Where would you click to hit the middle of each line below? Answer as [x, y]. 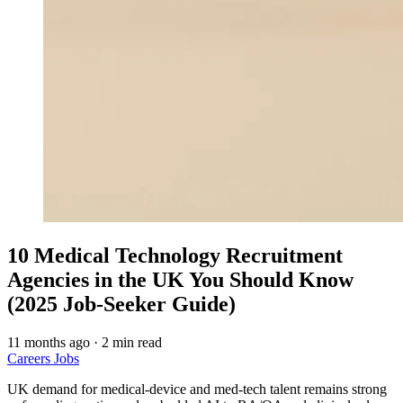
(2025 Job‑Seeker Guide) [121, 304]
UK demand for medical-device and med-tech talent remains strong [197, 389]
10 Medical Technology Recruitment [175, 256]
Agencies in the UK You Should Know [180, 280]
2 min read [132, 342]
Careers [31, 358]
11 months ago [49, 342]
